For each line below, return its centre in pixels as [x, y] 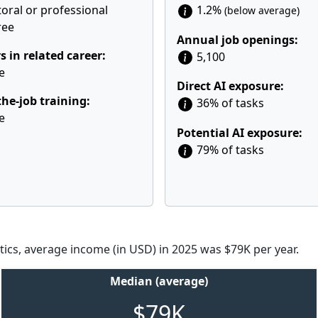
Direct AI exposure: [230, 86]
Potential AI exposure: [240, 133]
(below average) [262, 10]
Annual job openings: [237, 39]
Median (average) [159, 281]
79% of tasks [229, 150]
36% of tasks [229, 103]
